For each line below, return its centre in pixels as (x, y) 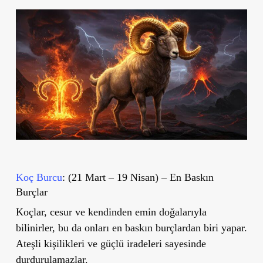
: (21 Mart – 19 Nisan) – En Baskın (138, 177)
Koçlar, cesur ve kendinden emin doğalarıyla (111, 212)
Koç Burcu (39, 177)
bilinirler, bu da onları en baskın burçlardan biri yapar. (131, 227)
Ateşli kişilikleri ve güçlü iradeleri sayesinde (111, 243)
